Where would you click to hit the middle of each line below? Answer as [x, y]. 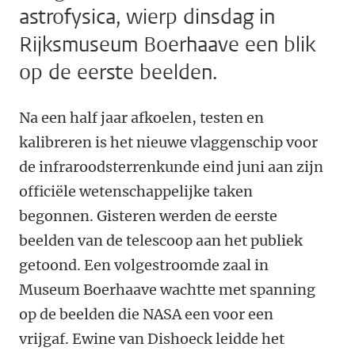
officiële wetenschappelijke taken [136, 192]
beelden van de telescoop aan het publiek [161, 241]
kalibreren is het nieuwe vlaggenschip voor [168, 143]
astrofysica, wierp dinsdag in [147, 17]
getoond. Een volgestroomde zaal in [144, 265]
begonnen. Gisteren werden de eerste [148, 216]
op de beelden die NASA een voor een [146, 315]
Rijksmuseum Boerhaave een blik [167, 45]
